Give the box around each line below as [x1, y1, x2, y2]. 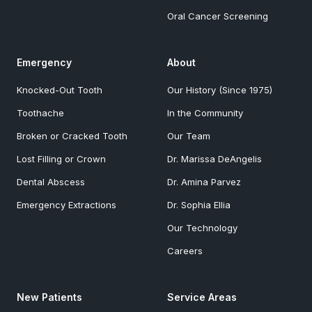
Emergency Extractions [17, 198, 116, 210]
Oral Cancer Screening [167, 10, 268, 22]
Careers [167, 244, 203, 256]
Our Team [167, 130, 210, 141]
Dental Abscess [17, 175, 85, 187]
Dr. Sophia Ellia [167, 198, 231, 210]
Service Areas [167, 290, 237, 303]
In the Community [167, 107, 243, 118]
